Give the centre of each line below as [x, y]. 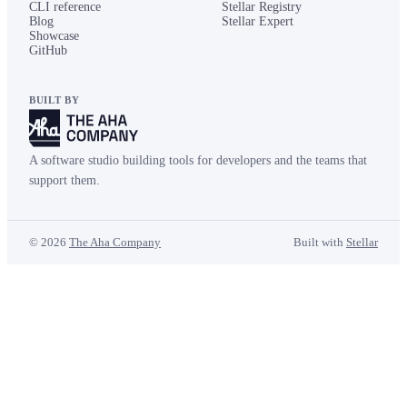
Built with [318, 242]
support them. [65, 180]
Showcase [54, 36]
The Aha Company [115, 242]
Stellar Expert [258, 21]
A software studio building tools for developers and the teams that [198, 160]
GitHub [48, 50]
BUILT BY [55, 100]
